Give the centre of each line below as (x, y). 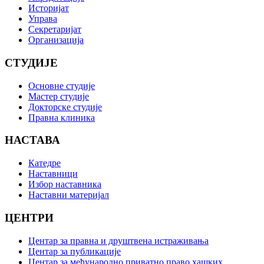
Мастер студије (59, 96)
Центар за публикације (75, 251)
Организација (56, 40)
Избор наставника (65, 184)
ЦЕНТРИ (29, 217)
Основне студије (62, 85)
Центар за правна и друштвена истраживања (118, 240)
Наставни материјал (69, 195)
